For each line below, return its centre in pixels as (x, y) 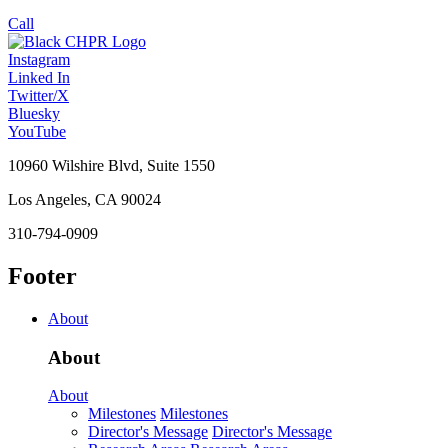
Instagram (39, 59)
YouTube (37, 131)
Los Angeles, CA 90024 (84, 199)
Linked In (39, 77)
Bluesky (34, 113)
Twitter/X (38, 95)
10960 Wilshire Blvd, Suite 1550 (111, 165)
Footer (42, 275)
